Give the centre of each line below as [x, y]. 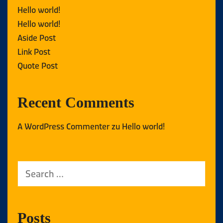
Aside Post [37, 37]
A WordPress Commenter [63, 126]
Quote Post [38, 65]
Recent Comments [76, 102]
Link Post [34, 51]
